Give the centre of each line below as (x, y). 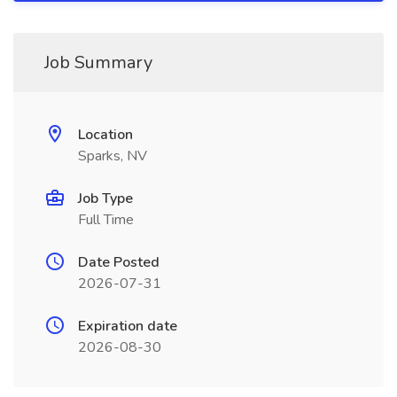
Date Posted (119, 262)
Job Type (105, 198)
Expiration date (128, 326)
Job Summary (98, 62)
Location (105, 135)
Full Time (106, 220)
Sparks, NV (113, 156)
